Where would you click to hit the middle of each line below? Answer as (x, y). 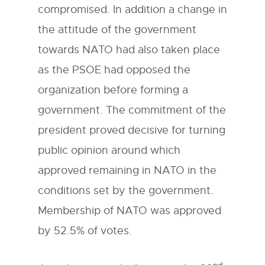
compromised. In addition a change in (132, 9)
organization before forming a (113, 90)
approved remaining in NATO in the (127, 170)
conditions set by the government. (126, 190)
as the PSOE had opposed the (114, 70)
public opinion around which (109, 150)
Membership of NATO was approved (130, 210)
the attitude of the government (117, 29)
